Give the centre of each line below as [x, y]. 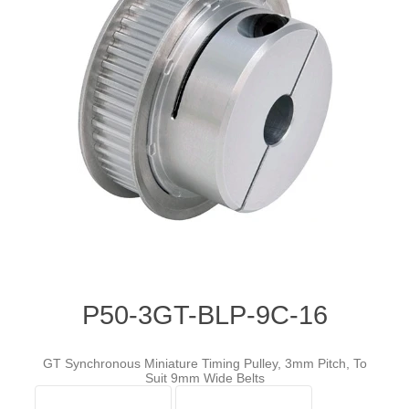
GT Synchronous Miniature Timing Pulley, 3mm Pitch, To [204, 364]
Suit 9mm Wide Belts [204, 378]
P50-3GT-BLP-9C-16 [204, 315]
